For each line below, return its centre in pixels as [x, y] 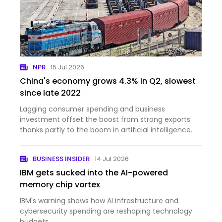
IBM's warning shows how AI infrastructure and [99, 200]
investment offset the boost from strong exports [105, 119]
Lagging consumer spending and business [92, 109]
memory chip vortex [60, 184]
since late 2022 [50, 93]
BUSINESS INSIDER [61, 159]
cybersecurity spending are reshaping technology [106, 211]
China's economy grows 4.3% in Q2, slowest [108, 81]
